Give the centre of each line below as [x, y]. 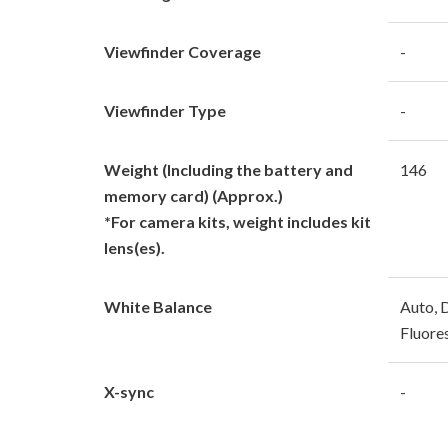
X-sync [129, 391]
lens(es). [134, 247]
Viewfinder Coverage [182, 51]
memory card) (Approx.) [193, 195]
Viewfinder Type [165, 110]
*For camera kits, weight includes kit [237, 221]
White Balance [158, 306]
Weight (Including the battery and [228, 169]
